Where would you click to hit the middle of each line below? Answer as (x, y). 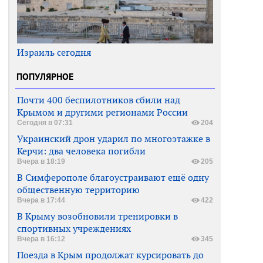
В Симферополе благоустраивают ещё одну (113, 177)
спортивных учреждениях (74, 228)
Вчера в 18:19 (41, 161)
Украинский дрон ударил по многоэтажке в (114, 139)
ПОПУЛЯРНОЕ (45, 76)
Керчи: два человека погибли (81, 151)
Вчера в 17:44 (41, 200)
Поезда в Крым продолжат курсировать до (110, 255)
